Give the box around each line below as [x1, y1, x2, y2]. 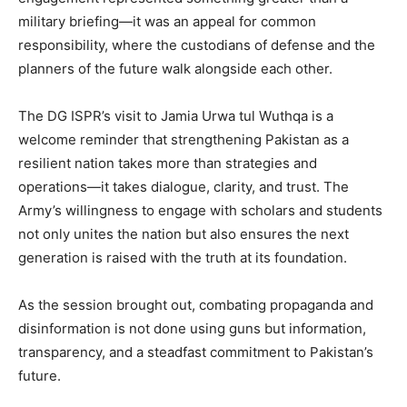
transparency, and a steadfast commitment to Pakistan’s [18, 343, 373, 362]
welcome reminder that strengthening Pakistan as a [18, 131, 349, 149]
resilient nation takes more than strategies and [18, 154, 317, 173]
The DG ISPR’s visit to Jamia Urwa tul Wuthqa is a [18, 107, 333, 125]
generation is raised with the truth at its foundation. [18, 249, 347, 267]
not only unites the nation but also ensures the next [18, 225, 349, 243]
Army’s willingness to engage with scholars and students [18, 202, 382, 220]
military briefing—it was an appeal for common [18, 13, 316, 31]
